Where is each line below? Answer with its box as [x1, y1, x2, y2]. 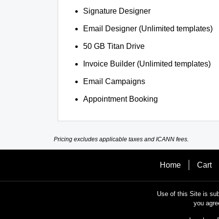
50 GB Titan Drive [83, 42, 145, 50]
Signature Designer [83, 7, 151, 15]
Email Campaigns [83, 77, 146, 86]
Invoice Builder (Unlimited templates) [83, 60, 211, 68]
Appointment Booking [83, 95, 158, 103]
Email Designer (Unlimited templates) [83, 24, 213, 33]
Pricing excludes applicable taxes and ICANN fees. [54, 136, 189, 143]
